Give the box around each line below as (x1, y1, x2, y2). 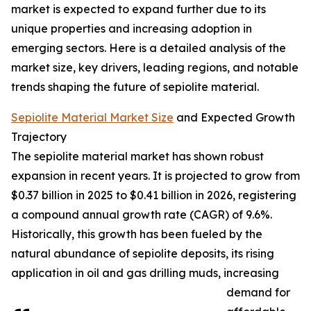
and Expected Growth (174, 110, 295, 125)
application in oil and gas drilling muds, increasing (11, 266, 279, 280)
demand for (226, 285, 290, 300)
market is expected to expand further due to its (11, 2, 266, 17)
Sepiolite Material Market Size (11, 110, 174, 125)
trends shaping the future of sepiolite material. (11, 80, 259, 94)
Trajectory (11, 130, 67, 144)
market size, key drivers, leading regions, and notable (11, 60, 299, 75)
